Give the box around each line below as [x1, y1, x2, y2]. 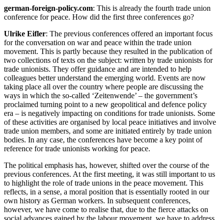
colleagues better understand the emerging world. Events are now [4, 73, 206, 82]
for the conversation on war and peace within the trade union [4, 38, 192, 47]
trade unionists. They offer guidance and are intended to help [4, 64, 192, 73]
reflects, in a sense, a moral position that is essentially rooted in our [4, 187, 209, 196]
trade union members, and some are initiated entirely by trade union [4, 126, 212, 135]
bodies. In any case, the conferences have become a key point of [4, 135, 202, 144]
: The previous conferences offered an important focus [46, 29, 213, 38]
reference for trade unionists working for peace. [4, 144, 150, 153]
